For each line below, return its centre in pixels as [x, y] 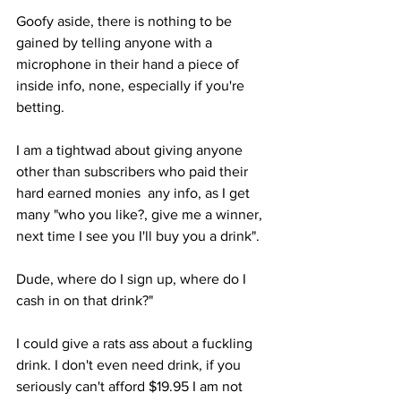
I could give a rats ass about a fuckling [136, 343]
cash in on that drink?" [86, 300]
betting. [42, 107]
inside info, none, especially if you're [132, 85]
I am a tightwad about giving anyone [131, 149]
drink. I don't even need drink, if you [130, 364]
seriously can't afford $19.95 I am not [131, 386]
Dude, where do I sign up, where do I [133, 278]
